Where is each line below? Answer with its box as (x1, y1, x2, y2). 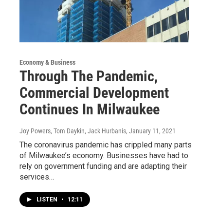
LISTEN (36, 196, 59, 203)
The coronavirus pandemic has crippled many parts (19, 140, 192, 149)
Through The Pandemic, (19, 67, 158, 85)
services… (19, 172, 54, 182)
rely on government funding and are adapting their (19, 161, 187, 171)
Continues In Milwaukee (19, 100, 160, 118)
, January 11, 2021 (126, 127, 176, 135)
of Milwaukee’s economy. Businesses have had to (19, 150, 188, 160)
